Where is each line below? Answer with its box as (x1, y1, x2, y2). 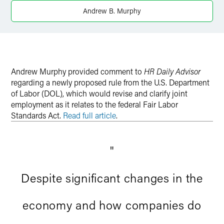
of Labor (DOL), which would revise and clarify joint (11, 88, 187, 98)
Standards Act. (11, 110, 63, 120)
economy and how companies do (22, 197, 201, 212)
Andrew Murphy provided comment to (11, 66, 144, 76)
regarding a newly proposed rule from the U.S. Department (11, 77, 209, 87)
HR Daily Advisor (144, 66, 200, 76)
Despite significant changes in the (21, 170, 203, 185)
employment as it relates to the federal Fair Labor (11, 99, 178, 109)
